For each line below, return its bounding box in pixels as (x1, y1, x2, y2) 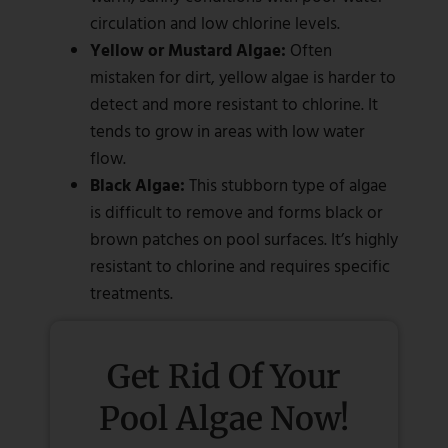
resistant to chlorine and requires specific (90, 253, 390, 279)
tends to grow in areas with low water (90, 118, 365, 144)
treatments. (90, 280, 173, 306)
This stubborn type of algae (185, 172, 387, 198)
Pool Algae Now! (98, 399, 350, 440)
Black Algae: (90, 172, 185, 198)
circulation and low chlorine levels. (90, 10, 340, 36)
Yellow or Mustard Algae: (90, 37, 286, 63)
